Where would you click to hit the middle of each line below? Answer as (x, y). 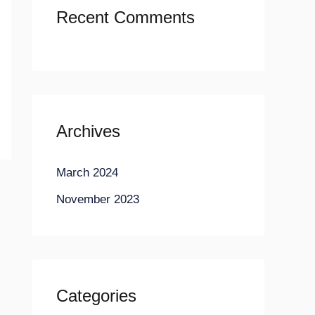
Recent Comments (126, 18)
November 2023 (98, 200)
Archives (88, 131)
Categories (96, 296)
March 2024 (87, 173)
